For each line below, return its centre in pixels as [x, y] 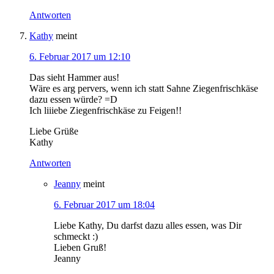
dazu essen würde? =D [73, 100]
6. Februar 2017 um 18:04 [104, 205]
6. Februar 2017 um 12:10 [80, 57]
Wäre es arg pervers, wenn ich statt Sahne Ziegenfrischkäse [144, 89]
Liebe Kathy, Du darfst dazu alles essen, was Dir [148, 226]
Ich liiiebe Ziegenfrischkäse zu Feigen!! [106, 111]
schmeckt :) [76, 237]
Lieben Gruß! [80, 248]
